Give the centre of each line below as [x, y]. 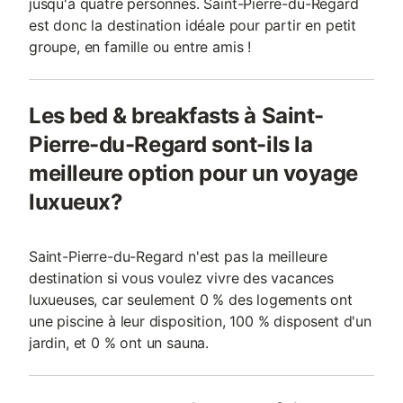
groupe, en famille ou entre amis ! [140, 47]
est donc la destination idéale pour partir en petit [193, 25]
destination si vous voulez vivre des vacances [182, 278]
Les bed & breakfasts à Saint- [176, 116]
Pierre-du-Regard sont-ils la [171, 144]
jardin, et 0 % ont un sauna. [119, 343]
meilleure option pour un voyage [193, 173]
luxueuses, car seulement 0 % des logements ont [191, 300]
